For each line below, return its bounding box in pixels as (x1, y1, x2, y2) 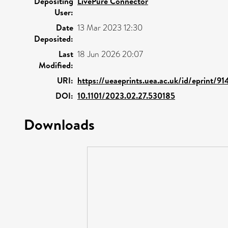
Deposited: (34, 33, 73, 44)
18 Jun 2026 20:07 (77, 48, 143, 60)
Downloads (24, 113, 95, 134)
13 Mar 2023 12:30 (77, 21, 142, 34)
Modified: (39, 59, 73, 71)
